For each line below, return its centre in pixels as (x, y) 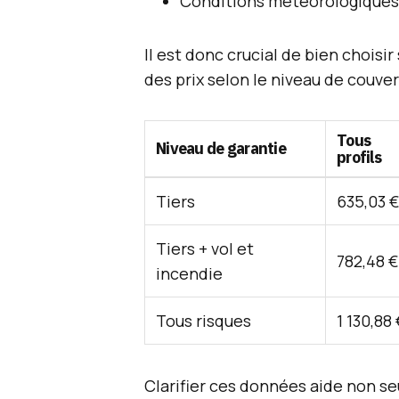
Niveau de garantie (221, 148)
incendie (189, 273)
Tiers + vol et (205, 248)
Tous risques (204, 321)
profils (359, 157)
